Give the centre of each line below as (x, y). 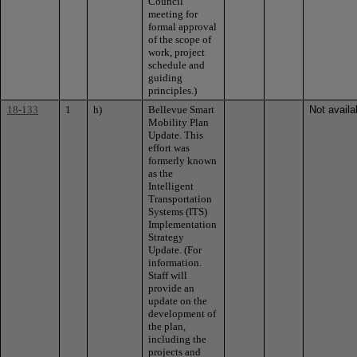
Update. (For (175, 249)
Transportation (180, 198)
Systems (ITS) (178, 211)
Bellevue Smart (181, 109)
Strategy (166, 237)
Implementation (182, 224)
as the (161, 173)
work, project (177, 52)
